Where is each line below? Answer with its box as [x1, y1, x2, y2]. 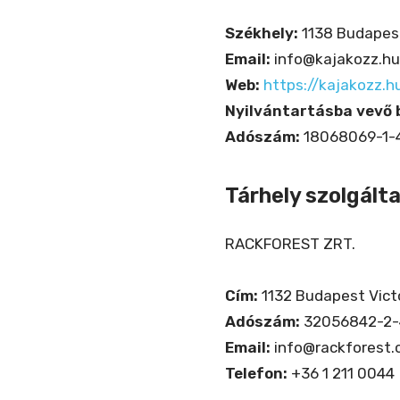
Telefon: [225, 364, 287, 383]
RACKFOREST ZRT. [225, 235, 355, 254]
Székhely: [225, 24, 298, 43]
